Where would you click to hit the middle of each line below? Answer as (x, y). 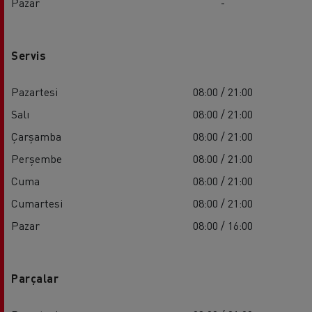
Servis (29, 55)
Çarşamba (36, 136)
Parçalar (35, 278)
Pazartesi (34, 91)
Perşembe (37, 158)
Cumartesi (37, 203)
